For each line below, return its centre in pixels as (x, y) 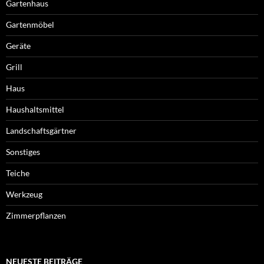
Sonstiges (23, 152)
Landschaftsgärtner (41, 131)
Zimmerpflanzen (36, 215)
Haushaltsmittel (35, 109)
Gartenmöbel (30, 24)
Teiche (18, 173)
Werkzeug (24, 194)
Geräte (18, 46)
